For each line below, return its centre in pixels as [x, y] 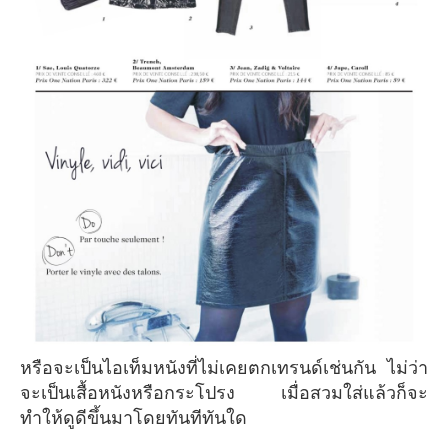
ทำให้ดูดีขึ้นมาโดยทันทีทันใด [133, 418]
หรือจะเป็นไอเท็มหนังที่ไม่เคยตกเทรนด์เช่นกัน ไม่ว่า [26, 368]
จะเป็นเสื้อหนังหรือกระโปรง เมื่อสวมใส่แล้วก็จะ [224, 393]
